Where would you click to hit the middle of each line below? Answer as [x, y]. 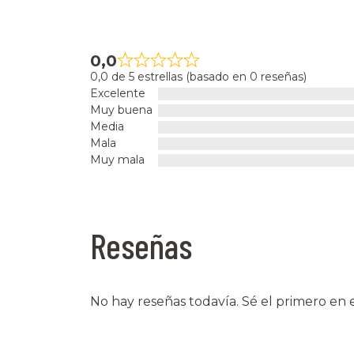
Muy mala [117, 160]
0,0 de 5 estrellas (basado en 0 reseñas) [198, 77]
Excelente [118, 94]
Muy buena [121, 110]
